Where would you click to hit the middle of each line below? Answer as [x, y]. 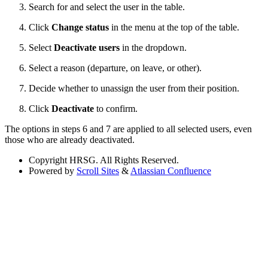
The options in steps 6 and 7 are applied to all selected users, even [128, 129]
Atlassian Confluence [171, 170]
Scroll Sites [98, 170]
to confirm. [117, 108]
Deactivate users [87, 47]
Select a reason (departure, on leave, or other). [115, 68]
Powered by [51, 170]
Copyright [48, 160]
